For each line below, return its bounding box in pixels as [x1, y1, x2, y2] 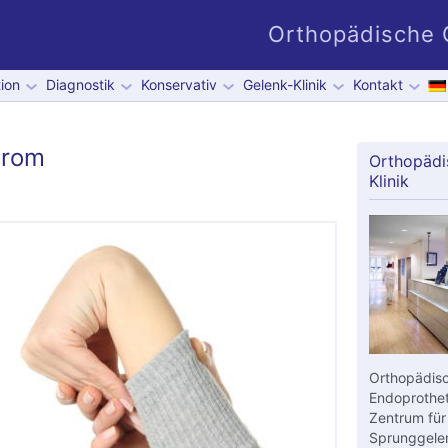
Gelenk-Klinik [242, 76, 327, 93]
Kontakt [352, 76, 403, 93]
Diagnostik [45, 76, 115, 93]
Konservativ [140, 76, 217, 93]
